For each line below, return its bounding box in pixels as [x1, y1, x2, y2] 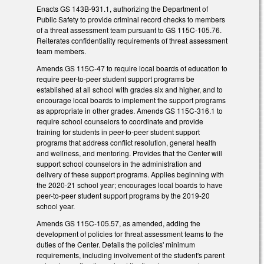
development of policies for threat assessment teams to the [37, 228, 223, 239]
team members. [37, 46, 86, 57]
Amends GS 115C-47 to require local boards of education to [37, 62, 227, 73]
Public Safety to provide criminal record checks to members [37, 14, 225, 25]
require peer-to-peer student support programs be [37, 73, 194, 84]
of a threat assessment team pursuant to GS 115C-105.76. [37, 25, 222, 35]
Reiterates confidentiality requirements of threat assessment [37, 35, 227, 46]
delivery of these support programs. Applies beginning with [37, 169, 224, 179]
